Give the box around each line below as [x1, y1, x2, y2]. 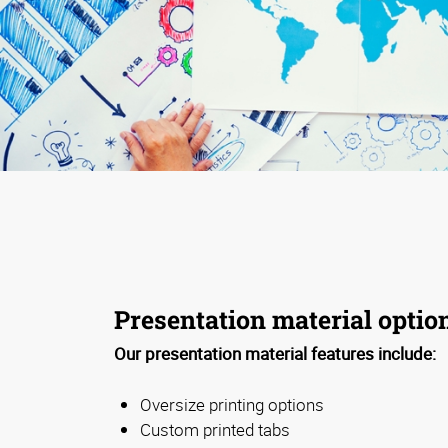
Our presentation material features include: [114, 342, 436, 366]
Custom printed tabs [140, 418, 290, 442]
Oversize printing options [140, 393, 324, 417]
